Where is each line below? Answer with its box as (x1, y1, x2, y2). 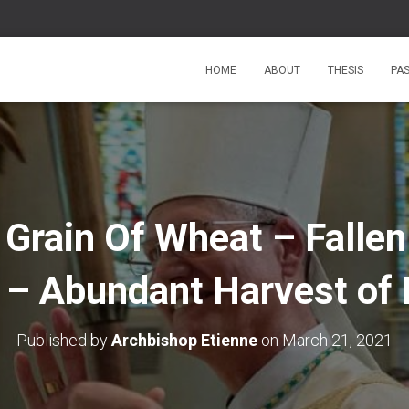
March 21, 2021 (282, 330, 393, 350)
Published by (16, 330, 111, 350)
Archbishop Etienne (111, 330, 257, 350)
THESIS (328, 64, 363, 77)
